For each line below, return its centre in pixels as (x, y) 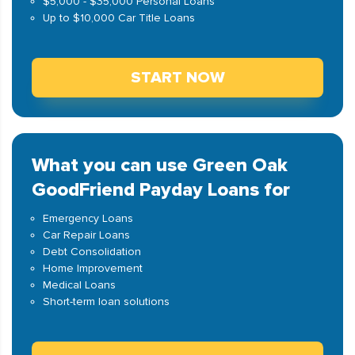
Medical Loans (79, 285)
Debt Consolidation (92, 252)
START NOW (177, 78)
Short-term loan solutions (106, 302)
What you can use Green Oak (160, 165)
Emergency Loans (88, 218)
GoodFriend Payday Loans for (161, 190)
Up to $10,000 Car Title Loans (119, 18)
